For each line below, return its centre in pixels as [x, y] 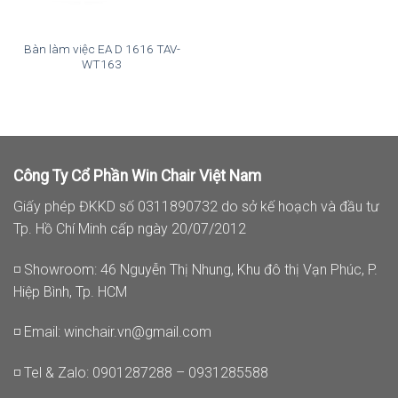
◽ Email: [39, 332]
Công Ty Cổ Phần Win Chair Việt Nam [137, 175]
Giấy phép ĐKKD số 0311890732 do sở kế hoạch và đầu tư [196, 206]
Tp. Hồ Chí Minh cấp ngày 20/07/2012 [130, 228]
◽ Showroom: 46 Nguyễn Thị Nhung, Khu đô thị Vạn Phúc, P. [195, 269]
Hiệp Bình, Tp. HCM [70, 291]
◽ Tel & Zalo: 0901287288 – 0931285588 [141, 373]
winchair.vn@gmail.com [138, 332]
